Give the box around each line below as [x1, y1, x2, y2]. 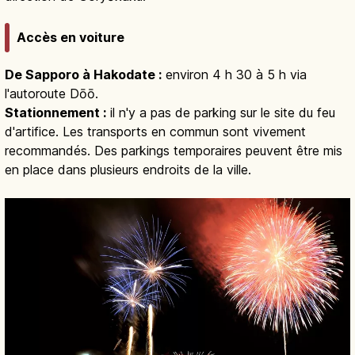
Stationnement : [5, 105, 106, 121]
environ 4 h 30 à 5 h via [162, 67, 307, 83]
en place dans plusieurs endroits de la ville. [5, 162, 251, 178]
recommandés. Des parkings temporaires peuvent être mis [5, 143, 342, 159]
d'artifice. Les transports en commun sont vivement [5, 124, 306, 140]
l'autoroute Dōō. [5, 86, 98, 102]
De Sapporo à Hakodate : [5, 67, 162, 83]
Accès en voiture [17, 29, 124, 46]
